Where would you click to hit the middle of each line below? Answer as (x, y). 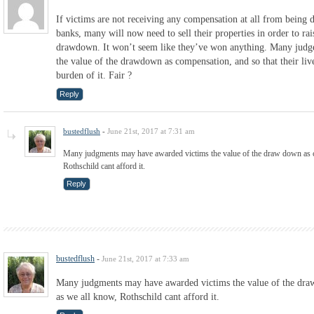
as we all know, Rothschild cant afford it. (138, 296)
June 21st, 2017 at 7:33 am (145, 258)
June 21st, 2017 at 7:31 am (151, 131)
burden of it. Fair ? (94, 76)
